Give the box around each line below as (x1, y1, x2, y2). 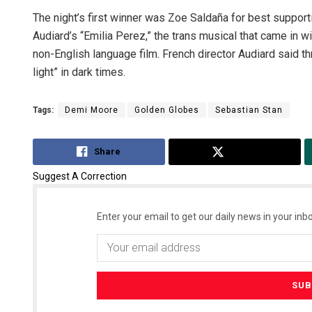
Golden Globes (134, 105, 199, 116)
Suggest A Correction (33, 170, 127, 182)
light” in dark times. (33, 65, 125, 79)
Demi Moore (65, 105, 118, 116)
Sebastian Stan (215, 105, 283, 116)
